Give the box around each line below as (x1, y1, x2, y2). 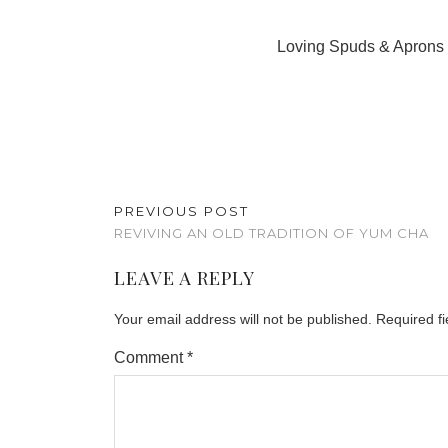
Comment (114, 349, 187, 366)
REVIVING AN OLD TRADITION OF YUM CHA (114, 225, 429, 241)
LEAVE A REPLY (114, 266, 255, 290)
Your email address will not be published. (114, 311, 372, 327)
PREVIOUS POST (114, 203, 249, 219)
